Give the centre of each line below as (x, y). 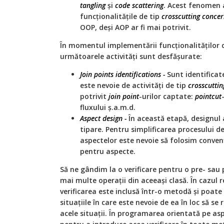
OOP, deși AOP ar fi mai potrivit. (135, 27)
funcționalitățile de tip (121, 16)
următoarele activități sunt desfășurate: (131, 56)
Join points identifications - (122, 74)
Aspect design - (103, 118)
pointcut (208, 96)
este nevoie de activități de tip (134, 85)
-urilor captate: (167, 96)
